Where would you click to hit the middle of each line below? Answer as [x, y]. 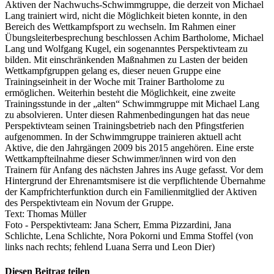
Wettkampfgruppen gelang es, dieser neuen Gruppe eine [113, 71]
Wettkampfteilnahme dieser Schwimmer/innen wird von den [120, 159]
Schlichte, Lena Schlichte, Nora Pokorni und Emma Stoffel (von [129, 236]
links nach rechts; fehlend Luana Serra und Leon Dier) [110, 247]
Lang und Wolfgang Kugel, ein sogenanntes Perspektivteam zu [126, 49]
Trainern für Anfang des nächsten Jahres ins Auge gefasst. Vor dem [134, 170]
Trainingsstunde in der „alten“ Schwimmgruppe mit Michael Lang [132, 104]
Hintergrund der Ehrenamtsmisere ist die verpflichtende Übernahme [135, 181]
